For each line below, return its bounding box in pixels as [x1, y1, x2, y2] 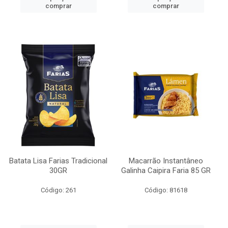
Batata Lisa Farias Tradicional [9, 156, 107, 165]
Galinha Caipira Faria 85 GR [121, 166, 211, 175]
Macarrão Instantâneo [128, 156, 203, 165]
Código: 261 [40, 186, 76, 194]
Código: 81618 [144, 186, 187, 194]
